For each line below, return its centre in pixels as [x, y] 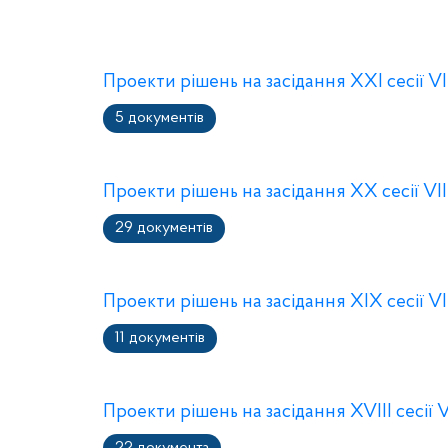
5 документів [159, 118]
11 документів [160, 338]
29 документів [164, 228]
